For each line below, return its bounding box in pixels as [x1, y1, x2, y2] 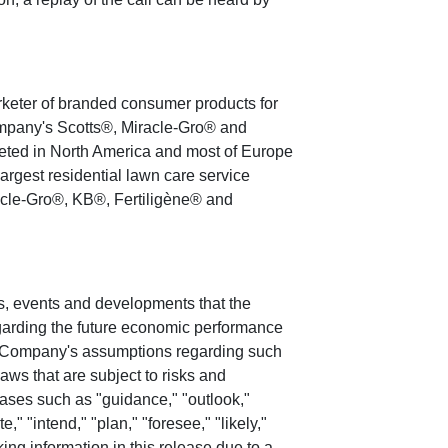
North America [50, 143, 151, 160]
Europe [241, 143, 293, 160]
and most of [151, 143, 241, 160]
